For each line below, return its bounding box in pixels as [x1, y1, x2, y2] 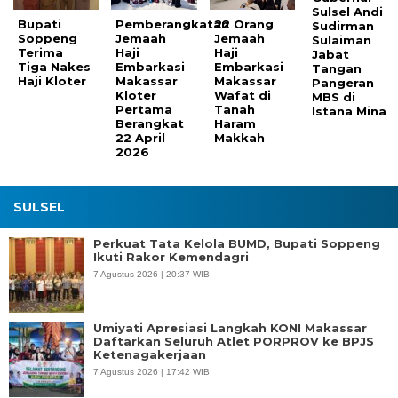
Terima [18, 45, 63, 60]
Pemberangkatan [115, 17, 230, 32]
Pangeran [312, 76, 375, 91]
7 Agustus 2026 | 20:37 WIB [93, 269, 210, 280]
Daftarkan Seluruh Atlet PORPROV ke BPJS [93, 334, 374, 349]
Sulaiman [312, 33, 372, 48]
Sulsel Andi [312, 4, 384, 20]
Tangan [312, 61, 362, 76]
